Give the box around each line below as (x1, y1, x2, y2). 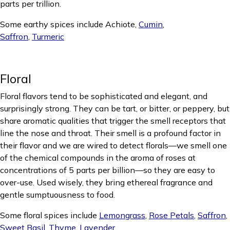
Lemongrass (99, 210, 145, 220)
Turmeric (32, 31, 64, 42)
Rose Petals (149, 210, 194, 220)
